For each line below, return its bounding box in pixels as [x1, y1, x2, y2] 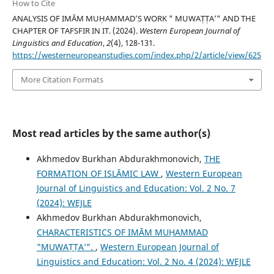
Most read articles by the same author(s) [12, 126, 210, 140]
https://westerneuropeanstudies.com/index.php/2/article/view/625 [12, 50, 261, 61]
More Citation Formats [20, 74, 103, 86]
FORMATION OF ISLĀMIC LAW [36, 167, 161, 179]
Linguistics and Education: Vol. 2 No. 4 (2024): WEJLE [36, 255, 251, 267]
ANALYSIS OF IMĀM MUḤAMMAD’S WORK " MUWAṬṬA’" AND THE [12, 13, 256, 24]
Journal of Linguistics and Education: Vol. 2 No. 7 [36, 182, 235, 194]
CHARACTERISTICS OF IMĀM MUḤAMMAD [36, 226, 208, 238]
